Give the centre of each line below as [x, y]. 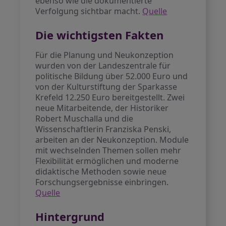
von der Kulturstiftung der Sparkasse [106, 87]
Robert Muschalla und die [84, 119]
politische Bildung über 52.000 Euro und [112, 76]
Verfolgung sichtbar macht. [89, 11]
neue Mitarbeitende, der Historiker [102, 108]
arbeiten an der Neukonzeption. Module [112, 140]
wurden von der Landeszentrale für [103, 66]
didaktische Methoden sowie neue [101, 172]
